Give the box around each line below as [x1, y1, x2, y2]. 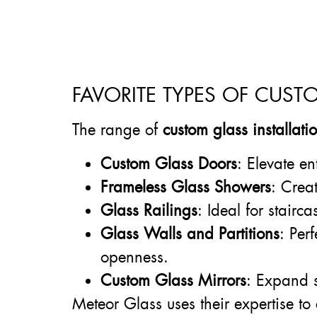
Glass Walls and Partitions [100, 223, 279, 244]
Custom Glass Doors [100, 153, 237, 174]
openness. [100, 246, 168, 267]
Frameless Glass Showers [100, 176, 271, 197]
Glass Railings [100, 200, 197, 221]
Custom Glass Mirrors [100, 270, 246, 291]
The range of [72, 120, 163, 141]
